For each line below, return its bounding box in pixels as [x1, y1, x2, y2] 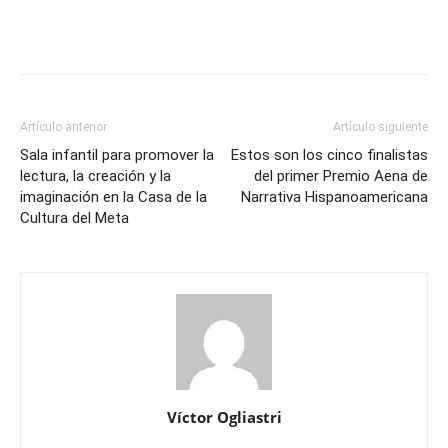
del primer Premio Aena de [254, 167, 428, 185]
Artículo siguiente [333, 120, 428, 134]
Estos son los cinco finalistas [231, 146, 428, 164]
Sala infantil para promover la [20, 146, 214, 164]
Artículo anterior [20, 120, 107, 134]
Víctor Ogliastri [166, 407, 282, 427]
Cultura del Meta [20, 209, 129, 227]
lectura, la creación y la [20, 167, 171, 185]
